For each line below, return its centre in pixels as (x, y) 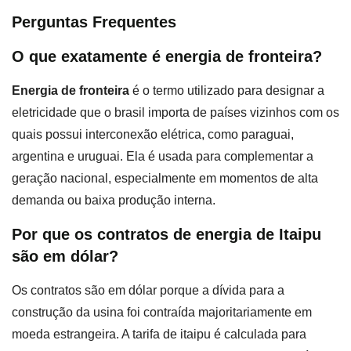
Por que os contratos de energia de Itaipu (166, 234)
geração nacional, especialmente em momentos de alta (165, 179)
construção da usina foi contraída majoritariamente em (162, 312)
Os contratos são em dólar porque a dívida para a (148, 290)
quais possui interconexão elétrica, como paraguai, (153, 135)
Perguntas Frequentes (94, 22)
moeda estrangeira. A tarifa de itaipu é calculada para (159, 334)
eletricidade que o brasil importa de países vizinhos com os (175, 113)
